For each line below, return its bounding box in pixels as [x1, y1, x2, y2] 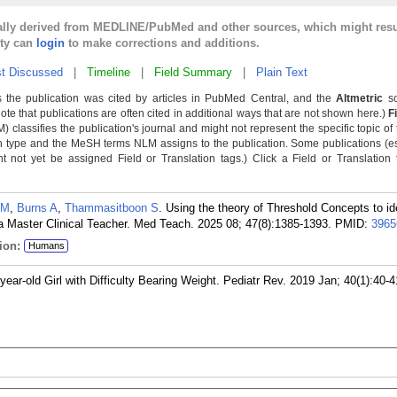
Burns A [17, 201, 58, 214]
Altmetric [336, 92, 384, 105]
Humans [27, 240, 65, 251]
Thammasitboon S [65, 201, 159, 214]
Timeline [87, 66, 130, 79]
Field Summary [154, 66, 232, 79]
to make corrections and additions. [65, 36, 260, 50]
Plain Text [256, 66, 307, 79]
